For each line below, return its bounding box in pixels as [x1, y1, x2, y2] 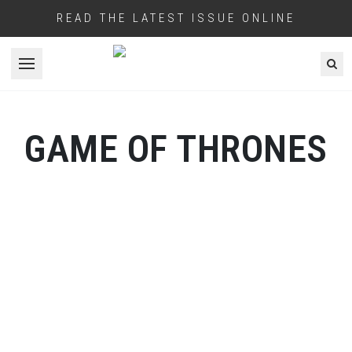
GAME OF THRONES [24, 126, 328, 171]
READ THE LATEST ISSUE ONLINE [57, 11, 295, 25]
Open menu [25, 64, 88, 79]
